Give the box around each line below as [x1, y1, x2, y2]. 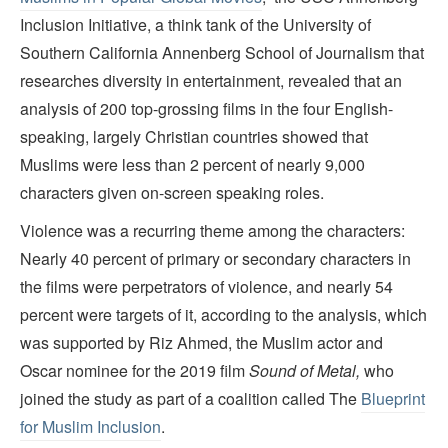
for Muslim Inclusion [20, 414, 161, 438]
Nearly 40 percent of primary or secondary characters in [20, 246, 411, 270]
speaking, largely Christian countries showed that [20, 124, 368, 148]
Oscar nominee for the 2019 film [20, 358, 249, 382]
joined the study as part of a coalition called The [20, 386, 361, 410]
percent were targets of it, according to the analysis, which [20, 302, 427, 326]
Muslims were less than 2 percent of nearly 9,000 [20, 152, 365, 176]
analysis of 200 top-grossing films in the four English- [20, 96, 393, 120]
